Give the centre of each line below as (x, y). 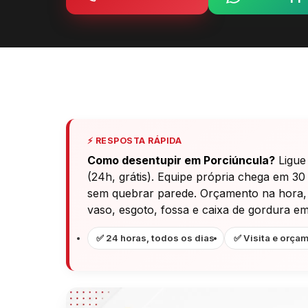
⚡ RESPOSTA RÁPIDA (134, 141)
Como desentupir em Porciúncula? (181, 160)
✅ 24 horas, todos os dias (156, 238)
